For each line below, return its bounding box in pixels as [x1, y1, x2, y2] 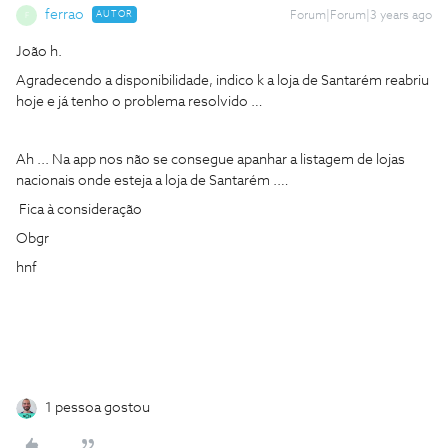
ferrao [45, 8, 84, 22]
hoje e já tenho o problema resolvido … [16, 95, 263, 109]
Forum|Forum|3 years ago [290, 10, 432, 22]
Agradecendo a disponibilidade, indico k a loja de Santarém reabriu [16, 74, 429, 88]
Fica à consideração [16, 203, 145, 217]
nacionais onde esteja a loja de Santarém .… [16, 174, 289, 188]
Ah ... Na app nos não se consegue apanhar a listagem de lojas [16, 153, 405, 167]
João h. [16, 45, 62, 59]
